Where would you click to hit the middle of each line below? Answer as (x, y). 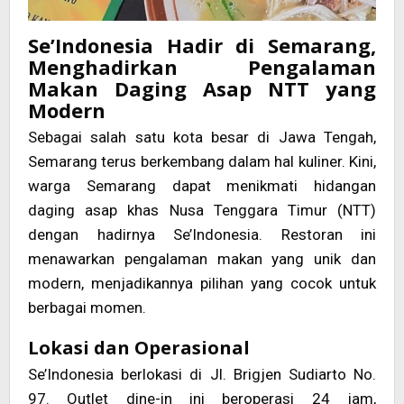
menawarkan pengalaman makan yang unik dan (202, 259)
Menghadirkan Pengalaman (202, 67)
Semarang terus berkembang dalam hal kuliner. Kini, (202, 162)
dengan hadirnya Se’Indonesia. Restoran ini (202, 235)
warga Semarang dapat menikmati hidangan (202, 186)
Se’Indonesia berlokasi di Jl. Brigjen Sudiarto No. (202, 375)
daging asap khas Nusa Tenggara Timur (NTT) (202, 211)
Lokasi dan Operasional (139, 348)
